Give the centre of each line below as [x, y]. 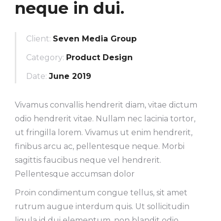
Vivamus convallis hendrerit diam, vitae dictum [106, 105]
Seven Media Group [95, 39]
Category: [45, 57]
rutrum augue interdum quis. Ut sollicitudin [102, 206]
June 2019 [70, 76]
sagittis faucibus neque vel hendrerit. [88, 160]
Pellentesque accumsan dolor [75, 174]
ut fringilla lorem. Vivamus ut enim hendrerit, [104, 132]
